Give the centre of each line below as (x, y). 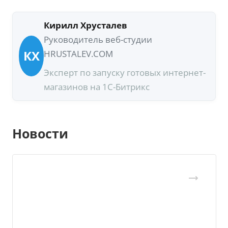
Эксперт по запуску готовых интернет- (125, 72)
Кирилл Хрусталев (86, 25)
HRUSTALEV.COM (79, 54)
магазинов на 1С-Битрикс (97, 87)
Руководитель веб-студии (98, 40)
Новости (40, 133)
